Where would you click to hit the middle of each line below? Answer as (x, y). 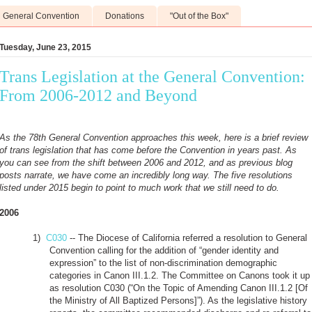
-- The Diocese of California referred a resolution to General (187, 237)
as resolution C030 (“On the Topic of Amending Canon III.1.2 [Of (179, 288)
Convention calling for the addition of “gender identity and (164, 250)
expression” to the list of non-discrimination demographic (163, 263)
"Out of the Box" (199, 16)
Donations (125, 16)
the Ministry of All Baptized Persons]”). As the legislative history (178, 300)
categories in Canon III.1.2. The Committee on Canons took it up (180, 275)
